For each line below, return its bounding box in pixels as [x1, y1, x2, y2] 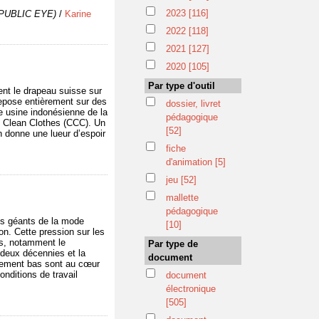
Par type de [148, 239, 198, 249]
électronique [166, 283, 216, 294]
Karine [65, 9, 91, 19]
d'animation [166, 157, 215, 167]
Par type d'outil [148, 80, 215, 91]
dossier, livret [166, 98, 221, 109]
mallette [166, 192, 199, 203]
